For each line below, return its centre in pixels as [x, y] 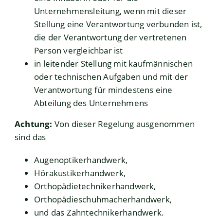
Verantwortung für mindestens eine [103, 90]
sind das [30, 137]
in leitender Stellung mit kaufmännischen [114, 64]
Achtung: [34, 124]
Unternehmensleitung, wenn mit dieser [110, 11]
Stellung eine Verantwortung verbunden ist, [118, 24]
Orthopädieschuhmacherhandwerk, [103, 200]
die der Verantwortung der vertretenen [110, 37]
